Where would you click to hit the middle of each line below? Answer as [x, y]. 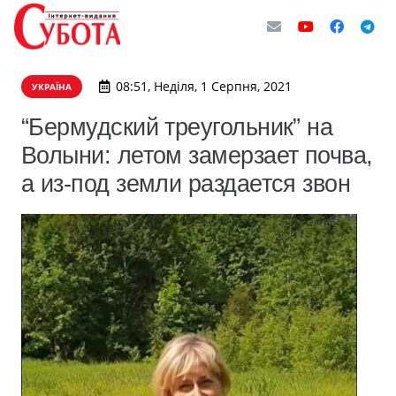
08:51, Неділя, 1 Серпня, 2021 [203, 86]
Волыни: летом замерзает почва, [197, 155]
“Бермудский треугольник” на [177, 127]
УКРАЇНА [52, 87]
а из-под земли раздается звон [186, 183]
